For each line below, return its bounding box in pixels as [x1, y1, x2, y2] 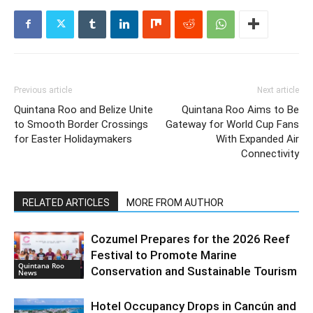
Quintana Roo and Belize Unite [14, 103, 153, 116]
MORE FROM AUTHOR [126, 196, 224, 208]
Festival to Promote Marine [91, 247, 237, 262]
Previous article [14, 85, 72, 95]
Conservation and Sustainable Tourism [91, 263, 297, 278]
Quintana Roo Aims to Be [182, 103, 299, 116]
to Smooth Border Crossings [14, 117, 148, 131]
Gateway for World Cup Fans [166, 117, 299, 131]
